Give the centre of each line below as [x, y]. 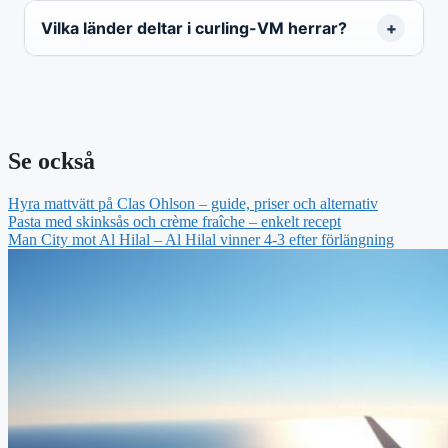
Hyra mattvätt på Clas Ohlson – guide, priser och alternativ [193, 203]
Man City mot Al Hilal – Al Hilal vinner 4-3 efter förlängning [201, 239]
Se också [51, 160]
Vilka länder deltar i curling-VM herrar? [194, 27]
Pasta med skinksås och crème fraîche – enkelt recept [174, 221]
